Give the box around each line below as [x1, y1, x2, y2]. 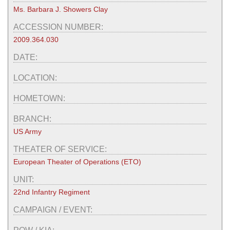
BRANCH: [13, 114, 53, 123]
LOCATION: [13, 73, 59, 82]
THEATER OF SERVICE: [13, 144, 109, 154]
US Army [13, 127, 42, 136]
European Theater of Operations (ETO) [13, 157, 141, 166]
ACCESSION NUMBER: [13, 22, 105, 31]
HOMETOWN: [13, 93, 67, 103]
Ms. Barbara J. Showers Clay [13, 5, 108, 13]
